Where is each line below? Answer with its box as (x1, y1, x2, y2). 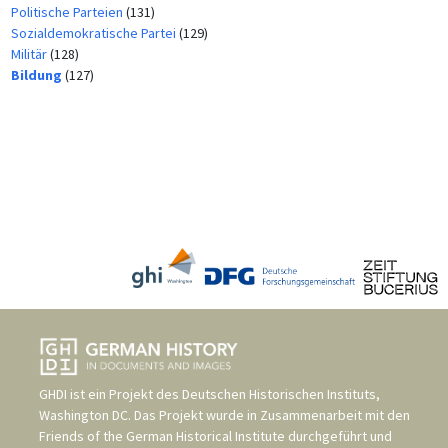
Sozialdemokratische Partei (10, 23, 179, 42)
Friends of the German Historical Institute (39, 426, 285, 445)
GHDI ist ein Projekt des (39, 384, 182, 403)
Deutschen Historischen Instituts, (182, 384, 380, 403)
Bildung (10, 65, 65, 84)
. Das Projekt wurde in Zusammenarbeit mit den (128, 405, 410, 424)
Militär (10, 44, 50, 63)
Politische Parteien (10, 2, 126, 21)
